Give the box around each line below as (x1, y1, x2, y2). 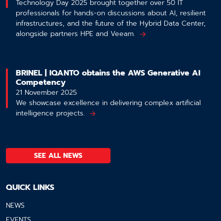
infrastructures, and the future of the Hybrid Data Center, (16, 18, 206, 29)
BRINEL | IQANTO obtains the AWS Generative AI (16, 67, 200, 79)
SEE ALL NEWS (34, 150, 82, 161)
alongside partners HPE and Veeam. (16, 28, 135, 39)
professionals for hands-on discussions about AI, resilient (16, 7, 206, 18)
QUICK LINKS (6, 181, 54, 193)
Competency (16, 76, 66, 88)
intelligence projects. (16, 108, 85, 118)
